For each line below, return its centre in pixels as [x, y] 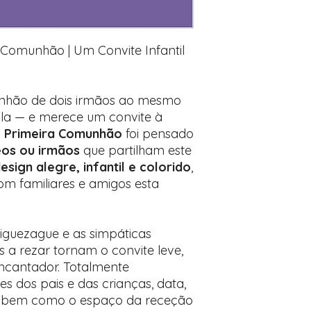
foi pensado [160, 134]
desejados [242, 12]
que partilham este [136, 150]
